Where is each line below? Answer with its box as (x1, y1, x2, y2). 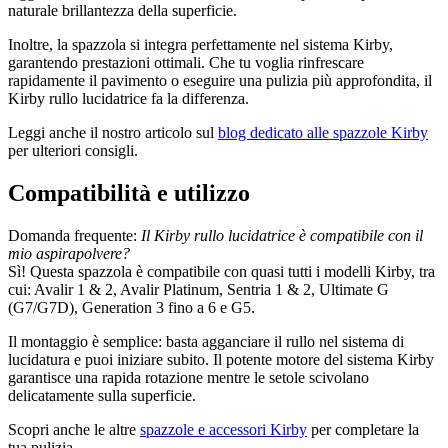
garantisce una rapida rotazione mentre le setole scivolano (8, 368, 369, 386)
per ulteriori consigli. (8, 141, 138, 159)
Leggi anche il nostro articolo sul (8, 123, 218, 141)
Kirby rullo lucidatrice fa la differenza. (8, 89, 249, 107)
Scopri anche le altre (8, 420, 140, 438)
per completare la (307, 420, 419, 438)
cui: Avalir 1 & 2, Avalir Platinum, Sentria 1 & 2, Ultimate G (8, 280, 389, 298)
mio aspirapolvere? (8, 244, 130, 262)
